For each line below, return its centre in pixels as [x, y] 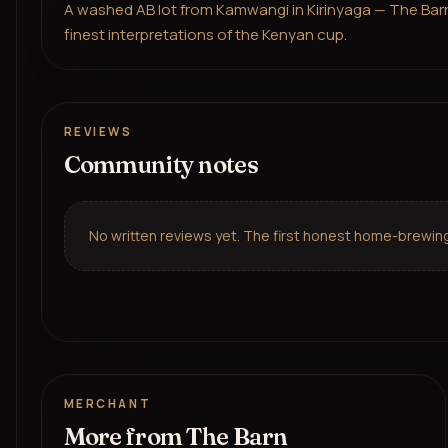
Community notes [160, 165]
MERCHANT [107, 404]
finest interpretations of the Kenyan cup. [205, 34]
